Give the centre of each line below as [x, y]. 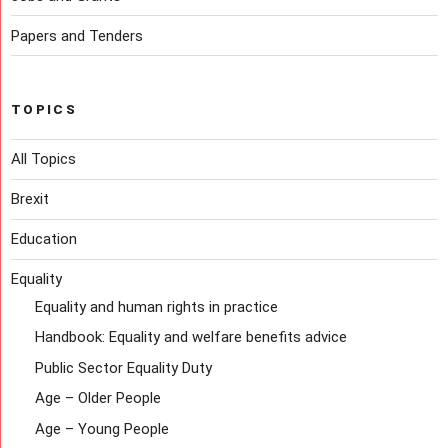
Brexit [30, 199]
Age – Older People [98, 398]
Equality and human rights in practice [156, 306]
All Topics [43, 159]
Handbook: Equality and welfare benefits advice [191, 337]
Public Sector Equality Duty [123, 367]
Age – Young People [102, 428]
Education [44, 239]
